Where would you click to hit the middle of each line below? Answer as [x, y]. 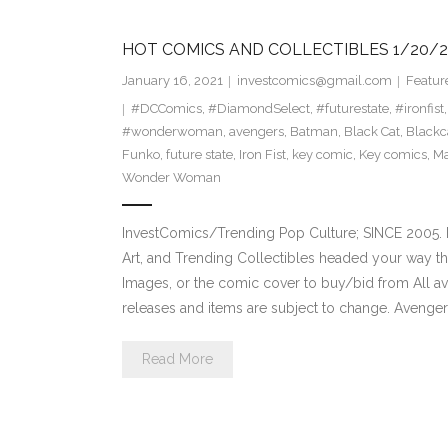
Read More [177, 359]
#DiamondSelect [258, 109]
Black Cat [371, 132]
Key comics [392, 155]
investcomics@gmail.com [314, 81]
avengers [256, 132]
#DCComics [166, 109]
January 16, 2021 [172, 81]
